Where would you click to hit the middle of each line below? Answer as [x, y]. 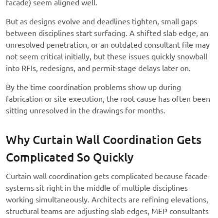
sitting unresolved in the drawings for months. [86, 111]
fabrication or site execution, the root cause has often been [108, 99]
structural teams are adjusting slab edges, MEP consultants [107, 211]
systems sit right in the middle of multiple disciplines [97, 188]
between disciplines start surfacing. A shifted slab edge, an [107, 33]
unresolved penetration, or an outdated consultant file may [108, 45]
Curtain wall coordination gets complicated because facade [107, 176]
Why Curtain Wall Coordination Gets [104, 140]
